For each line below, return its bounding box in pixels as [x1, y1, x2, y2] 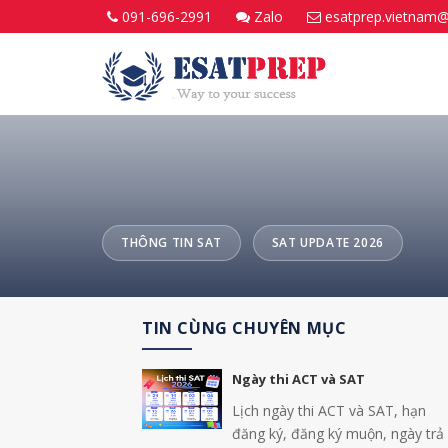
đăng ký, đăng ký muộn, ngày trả [232, 424, 444, 443]
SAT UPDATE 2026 [271, 234, 384, 251]
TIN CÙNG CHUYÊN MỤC [142, 317, 347, 339]
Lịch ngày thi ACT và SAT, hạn [232, 401, 426, 420]
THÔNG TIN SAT [121, 234, 222, 251]
